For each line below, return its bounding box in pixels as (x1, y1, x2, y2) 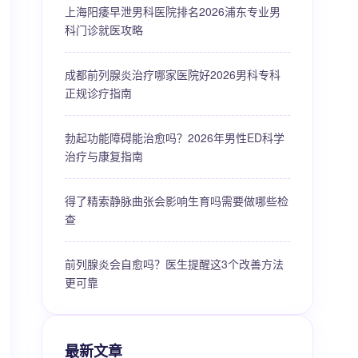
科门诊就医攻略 (65, 22, 143, 38)
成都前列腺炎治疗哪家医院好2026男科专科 (65, 66, 280, 82)
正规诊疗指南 (65, 85, 132, 101)
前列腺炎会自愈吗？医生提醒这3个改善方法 (65, 256, 284, 272)
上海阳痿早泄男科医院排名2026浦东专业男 (65, 3, 280, 19)
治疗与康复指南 (65, 148, 143, 164)
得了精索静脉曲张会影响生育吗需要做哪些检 (65, 193, 288, 209)
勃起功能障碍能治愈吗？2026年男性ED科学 (65, 129, 284, 145)
